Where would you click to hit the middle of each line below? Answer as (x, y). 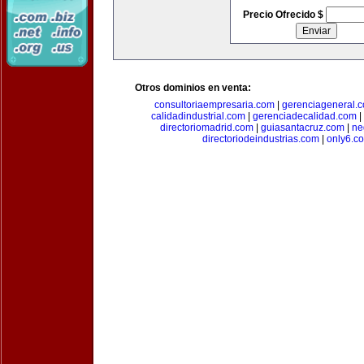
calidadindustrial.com (198, 116)
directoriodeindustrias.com (261, 139)
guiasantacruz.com (302, 128)
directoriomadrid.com (206, 128)
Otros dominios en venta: (193, 88)
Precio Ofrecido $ (284, 15)
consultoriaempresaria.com (214, 105)
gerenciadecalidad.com (305, 116)
